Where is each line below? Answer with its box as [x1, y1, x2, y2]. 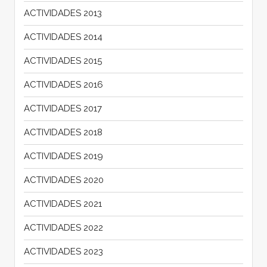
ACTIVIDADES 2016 [23, 79, 103, 90]
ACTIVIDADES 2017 [23, 103, 102, 114]
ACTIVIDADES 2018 [23, 126, 103, 138]
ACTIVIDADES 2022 [23, 222, 103, 233]
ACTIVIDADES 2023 [23, 246, 103, 257]
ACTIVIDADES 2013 [23, 7, 102, 18]
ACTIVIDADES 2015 [23, 55, 102, 66]
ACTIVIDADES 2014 [23, 31, 103, 42]
